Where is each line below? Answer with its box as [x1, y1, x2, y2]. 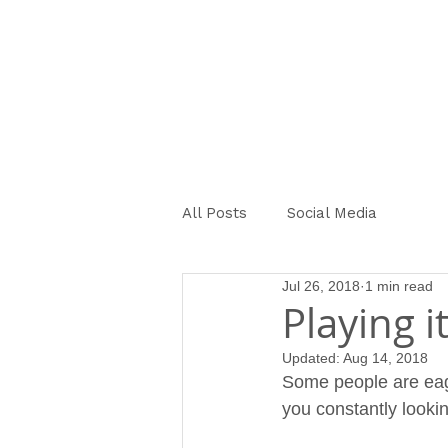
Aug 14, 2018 [343, 350, 428, 366]
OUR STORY [194, 77, 268, 93]
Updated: [282, 350, 343, 366]
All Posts [182, 204, 247, 222]
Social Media [287, 204, 377, 222]
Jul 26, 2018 [282, 277, 360, 294]
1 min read [365, 277, 433, 294]
